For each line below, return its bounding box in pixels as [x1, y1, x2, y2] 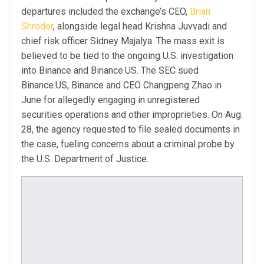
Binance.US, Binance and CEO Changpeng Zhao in [21, 79, 222, 91]
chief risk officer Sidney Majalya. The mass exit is [21, 35, 225, 47]
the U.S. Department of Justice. [21, 153, 148, 164]
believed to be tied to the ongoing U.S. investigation [21, 49, 233, 61]
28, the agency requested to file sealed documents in [21, 123, 240, 135]
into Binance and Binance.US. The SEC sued [21, 64, 199, 76]
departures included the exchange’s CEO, [21, 5, 190, 17]
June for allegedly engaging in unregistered [21, 94, 200, 105]
